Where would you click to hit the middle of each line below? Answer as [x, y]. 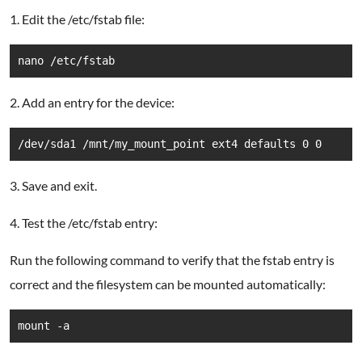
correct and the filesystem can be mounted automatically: [168, 284]
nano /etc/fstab [66, 61]
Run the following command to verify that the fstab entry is [172, 260]
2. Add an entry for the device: [92, 102]
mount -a [44, 326]
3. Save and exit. [53, 185]
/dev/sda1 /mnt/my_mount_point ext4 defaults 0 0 [170, 144]
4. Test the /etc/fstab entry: [84, 223]
